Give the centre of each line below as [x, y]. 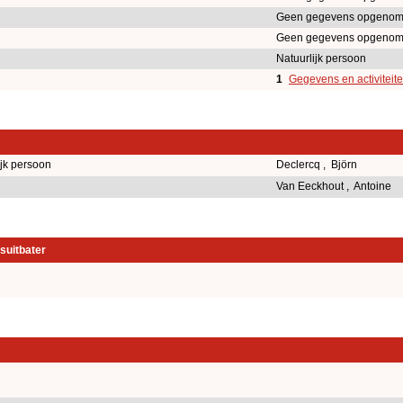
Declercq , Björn [318, 164]
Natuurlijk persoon [321, 58]
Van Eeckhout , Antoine [335, 186]
